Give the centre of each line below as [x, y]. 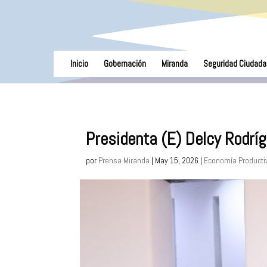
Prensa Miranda [124, 160]
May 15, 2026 [177, 160]
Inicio [79, 63]
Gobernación [125, 63]
